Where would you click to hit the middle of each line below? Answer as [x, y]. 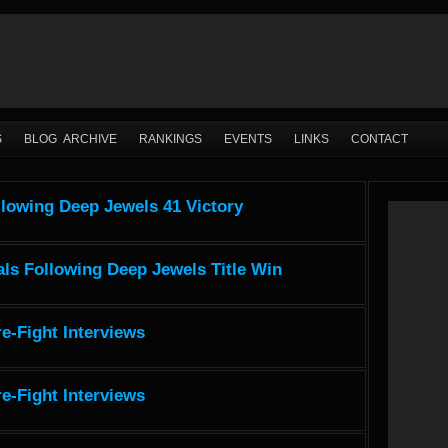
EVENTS [248, 139]
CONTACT [379, 139]
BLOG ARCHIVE [70, 139]
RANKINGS [170, 139]
